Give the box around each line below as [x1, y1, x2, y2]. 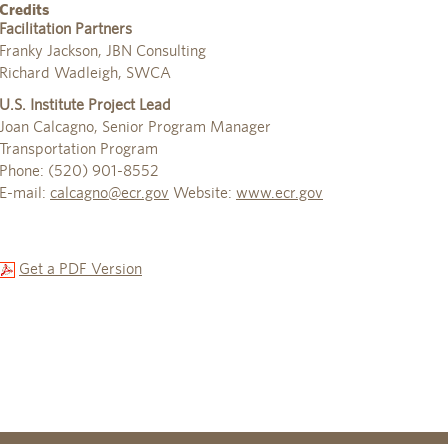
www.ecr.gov [236, 183, 323, 203]
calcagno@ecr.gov [50, 183, 169, 203]
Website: [169, 183, 236, 203]
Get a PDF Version [19, 259, 142, 279]
